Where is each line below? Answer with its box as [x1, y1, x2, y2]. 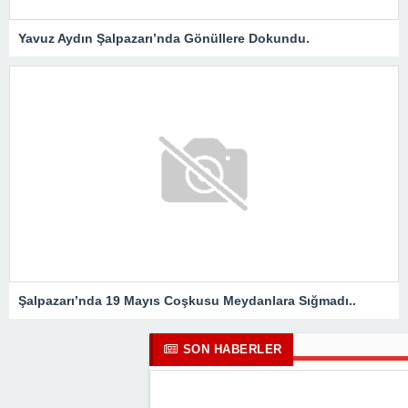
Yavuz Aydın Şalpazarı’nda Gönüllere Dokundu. [18, 31, 310, 46]
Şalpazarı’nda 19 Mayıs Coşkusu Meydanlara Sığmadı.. [18, 293, 356, 309]
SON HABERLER [182, 342, 282, 357]
